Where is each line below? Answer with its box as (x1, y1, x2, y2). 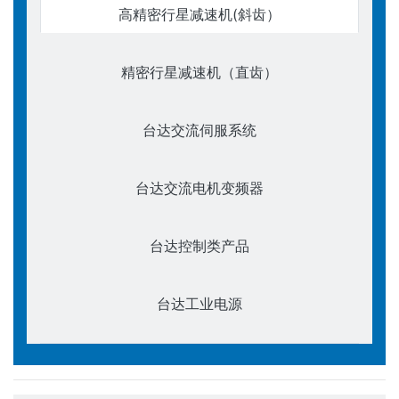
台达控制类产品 (150, 237, 249, 256)
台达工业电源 (157, 295, 242, 313)
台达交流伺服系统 (142, 121, 256, 140)
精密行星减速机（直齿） (121, 63, 278, 82)
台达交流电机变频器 (135, 179, 264, 198)
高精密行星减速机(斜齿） (118, 5, 281, 24)
